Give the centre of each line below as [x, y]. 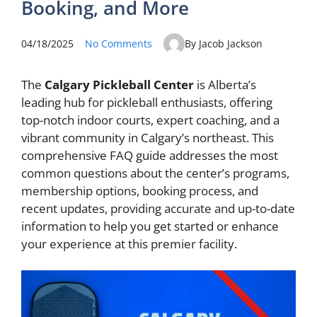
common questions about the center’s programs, [155, 173]
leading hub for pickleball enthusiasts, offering [147, 102]
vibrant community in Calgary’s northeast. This [148, 137]
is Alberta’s [225, 84]
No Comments [119, 44]
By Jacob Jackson [224, 44]
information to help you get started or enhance [150, 226]
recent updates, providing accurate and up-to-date [158, 208]
